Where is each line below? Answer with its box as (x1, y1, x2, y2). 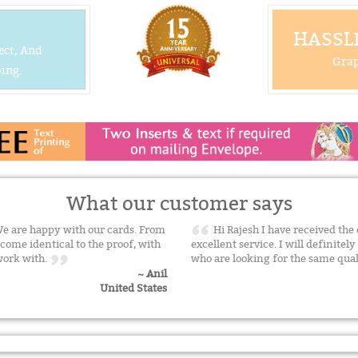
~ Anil (137, 267, 167, 280)
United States (100, 281, 167, 295)
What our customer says (66, 193, 292, 217)
